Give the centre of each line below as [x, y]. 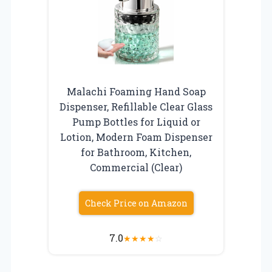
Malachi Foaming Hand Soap [136, 91]
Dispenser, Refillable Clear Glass [136, 106]
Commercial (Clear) [136, 167]
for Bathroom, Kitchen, [136, 152]
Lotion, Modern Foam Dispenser [136, 137]
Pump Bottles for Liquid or [136, 121]
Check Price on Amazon [136, 203]
